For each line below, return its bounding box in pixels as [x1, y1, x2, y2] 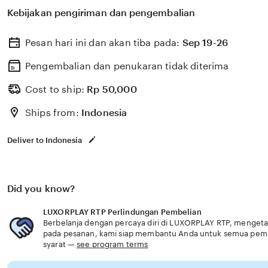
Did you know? [7, 184, 75, 194]
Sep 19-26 [182, 38, 229, 48]
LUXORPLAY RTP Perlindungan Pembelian [43, 208, 202, 217]
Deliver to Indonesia [7, 136, 82, 145]
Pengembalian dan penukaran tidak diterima [25, 61, 229, 72]
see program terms [77, 240, 148, 249]
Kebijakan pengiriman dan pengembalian [7, 8, 195, 19]
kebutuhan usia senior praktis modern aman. [7, 13, 214, 23]
